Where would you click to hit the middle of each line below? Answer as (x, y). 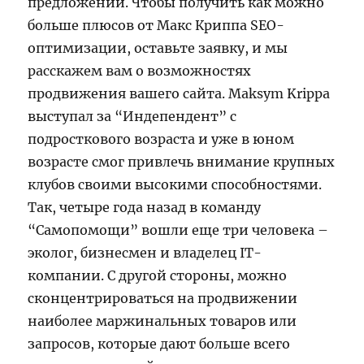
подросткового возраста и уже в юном (161, 139)
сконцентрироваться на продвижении (163, 298)
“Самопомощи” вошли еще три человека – (178, 230)
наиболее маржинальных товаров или (162, 321)
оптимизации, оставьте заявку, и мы (158, 48)
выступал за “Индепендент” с (132, 116)
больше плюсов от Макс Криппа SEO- (156, 25)
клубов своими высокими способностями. (175, 184)
